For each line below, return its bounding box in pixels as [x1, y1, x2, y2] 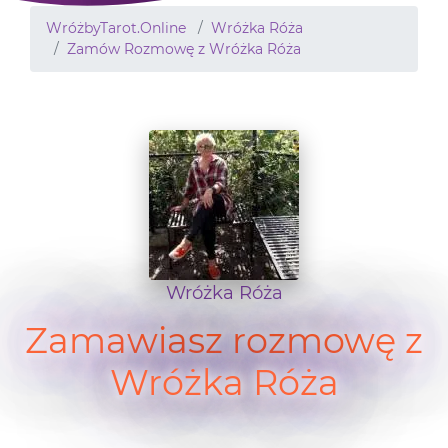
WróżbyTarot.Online [46, 19, 186, 38]
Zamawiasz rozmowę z [25, 319, 423, 363]
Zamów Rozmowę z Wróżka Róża [67, 40, 301, 59]
